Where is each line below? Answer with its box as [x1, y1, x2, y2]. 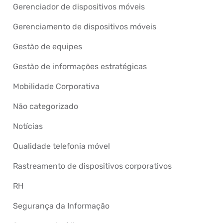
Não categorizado [12, 102, 78, 111]
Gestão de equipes [12, 42, 82, 51]
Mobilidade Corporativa [12, 82, 100, 91]
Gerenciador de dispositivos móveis [12, 2, 145, 11]
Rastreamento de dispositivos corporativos [12, 161, 172, 171]
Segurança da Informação [12, 201, 110, 211]
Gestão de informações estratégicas [12, 62, 147, 71]
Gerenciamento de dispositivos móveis [12, 22, 156, 31]
